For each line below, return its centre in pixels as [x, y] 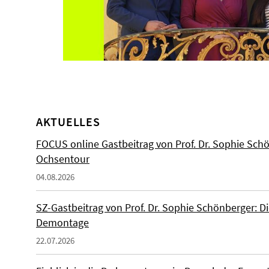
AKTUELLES [68, 122]
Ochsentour [63, 159]
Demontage [62, 222]
